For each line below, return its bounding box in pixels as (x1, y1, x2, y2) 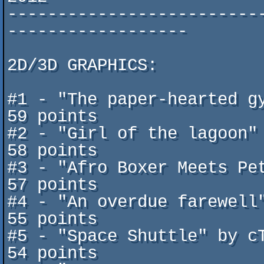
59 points (7, 107, 97, 127)
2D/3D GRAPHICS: (7, 56, 157, 75)
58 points (7, 141, 97, 161)
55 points (7, 210, 97, 229)
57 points (7, 176, 97, 195)
